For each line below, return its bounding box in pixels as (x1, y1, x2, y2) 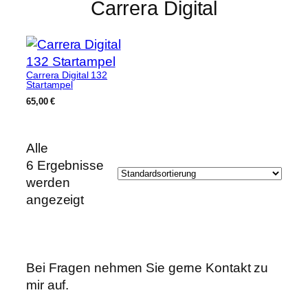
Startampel (26, 56, 73, 68)
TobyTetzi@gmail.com (66, 285, 195, 300)
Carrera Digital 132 (26, 47, 108, 58)
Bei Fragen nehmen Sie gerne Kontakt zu (26, 237, 269, 252)
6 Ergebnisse (26, 135, 104, 150)
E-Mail (26, 285, 67, 300)
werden (26, 152, 70, 167)
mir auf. (26, 254, 69, 269)
